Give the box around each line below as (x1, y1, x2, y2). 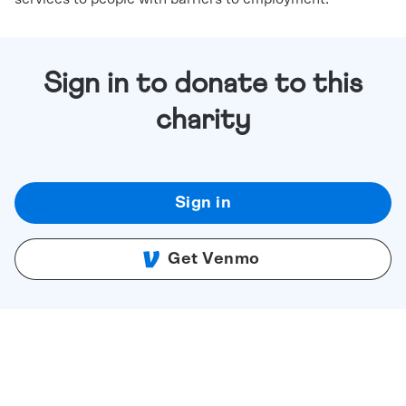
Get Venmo (168, 251, 260, 267)
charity (156, 106, 250, 135)
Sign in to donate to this (43, 70, 362, 99)
